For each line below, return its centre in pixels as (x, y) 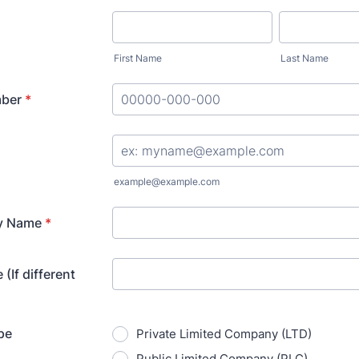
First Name (138, 58)
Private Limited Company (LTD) (224, 334)
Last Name (305, 58)
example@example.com (167, 182)
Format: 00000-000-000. (188, 123)
